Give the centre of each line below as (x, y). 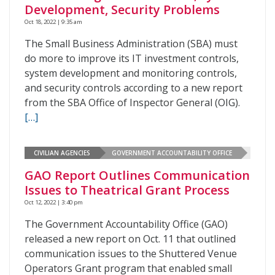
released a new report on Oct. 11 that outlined (130, 239)
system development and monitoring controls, (131, 73)
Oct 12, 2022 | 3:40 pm (54, 202)
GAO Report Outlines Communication (137, 175)
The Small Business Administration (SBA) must (131, 44)
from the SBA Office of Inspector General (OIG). (132, 103)
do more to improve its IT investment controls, (132, 58)
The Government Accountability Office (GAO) (126, 224)
